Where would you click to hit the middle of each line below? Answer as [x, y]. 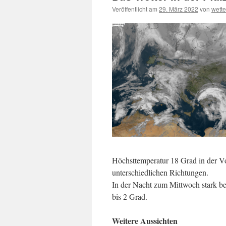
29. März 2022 [179, 9]
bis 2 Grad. [130, 196]
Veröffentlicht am [135, 9]
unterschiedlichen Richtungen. [160, 172]
